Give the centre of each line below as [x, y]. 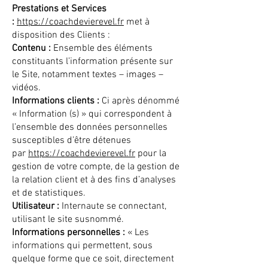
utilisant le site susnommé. [68, 220]
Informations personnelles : [70, 233]
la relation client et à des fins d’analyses [94, 180]
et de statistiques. [49, 193]
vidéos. [26, 88]
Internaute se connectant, [114, 206]
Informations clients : [56, 101]
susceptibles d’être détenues [71, 141]
